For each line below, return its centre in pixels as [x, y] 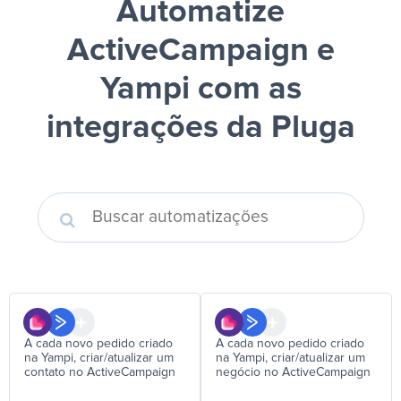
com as [245, 90]
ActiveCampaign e [200, 51]
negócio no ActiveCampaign [293, 372]
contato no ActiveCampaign [100, 372]
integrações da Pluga [200, 128]
